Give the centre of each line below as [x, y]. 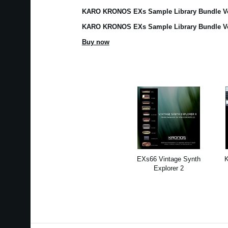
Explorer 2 [169, 168]
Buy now [95, 42]
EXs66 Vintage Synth [169, 159]
